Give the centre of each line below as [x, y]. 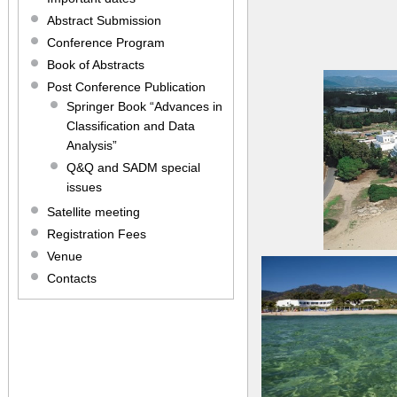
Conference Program [106, 43]
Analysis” [92, 145]
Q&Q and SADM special [133, 167]
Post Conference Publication [126, 87]
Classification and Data [131, 126]
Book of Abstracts [96, 65]
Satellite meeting [93, 212]
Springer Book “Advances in [144, 106]
